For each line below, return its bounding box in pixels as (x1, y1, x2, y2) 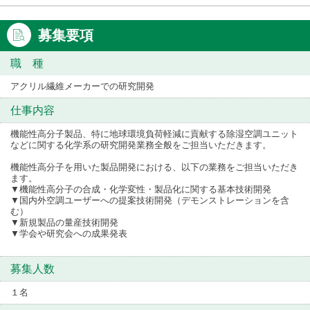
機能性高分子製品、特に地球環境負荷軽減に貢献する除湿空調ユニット (10, 128, 298, 139)
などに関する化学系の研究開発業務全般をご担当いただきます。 (10, 139, 271, 150)
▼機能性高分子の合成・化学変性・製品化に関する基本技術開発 (10, 183, 271, 194)
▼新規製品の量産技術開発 (10, 217, 118, 228)
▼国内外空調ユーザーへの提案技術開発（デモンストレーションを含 (10, 194, 289, 206)
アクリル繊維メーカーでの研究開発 (10, 80, 154, 91)
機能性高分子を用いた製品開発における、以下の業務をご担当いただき (10, 161, 298, 172)
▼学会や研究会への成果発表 (10, 228, 127, 239)
